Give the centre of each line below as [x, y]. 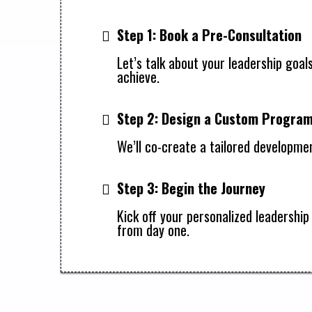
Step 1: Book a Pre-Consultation [209, 35]
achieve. [138, 77]
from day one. [153, 230]
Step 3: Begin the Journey [191, 188]
